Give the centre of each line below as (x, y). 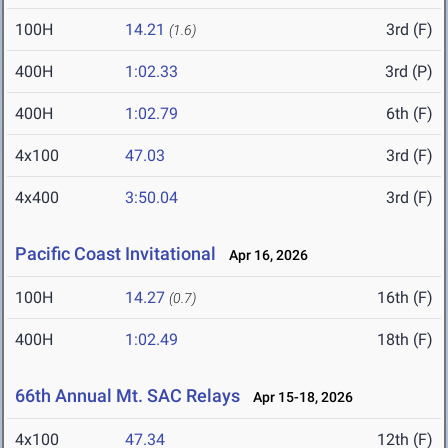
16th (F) (405, 298)
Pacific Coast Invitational (117, 254)
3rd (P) (409, 72)
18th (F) (405, 340)
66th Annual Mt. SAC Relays (127, 396)
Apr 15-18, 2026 (298, 397)
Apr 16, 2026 (264, 255)
